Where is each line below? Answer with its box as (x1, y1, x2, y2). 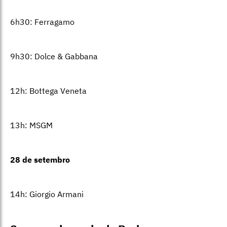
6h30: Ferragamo (10, 17, 74, 27)
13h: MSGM (10, 120, 53, 131)
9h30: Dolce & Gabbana (10, 51, 98, 62)
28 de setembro (10, 155, 70, 165)
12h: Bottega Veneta (10, 86, 87, 96)
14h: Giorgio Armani (10, 189, 84, 200)
